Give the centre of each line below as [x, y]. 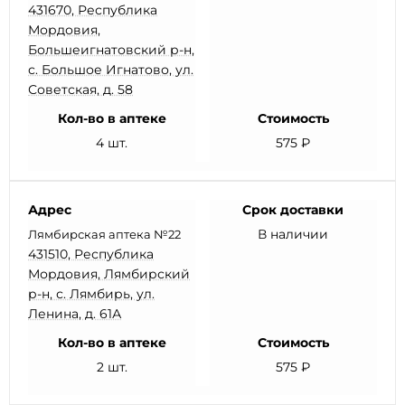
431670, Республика [93, 10]
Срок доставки [293, 210]
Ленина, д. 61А [75, 314]
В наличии [293, 234]
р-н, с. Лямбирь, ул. [91, 294]
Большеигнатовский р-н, [111, 50]
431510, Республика [91, 254]
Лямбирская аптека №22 [104, 234]
